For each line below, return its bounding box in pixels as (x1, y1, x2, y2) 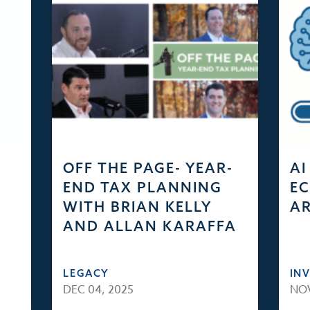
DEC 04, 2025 (63, 282, 134, 299)
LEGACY (63, 266, 110, 280)
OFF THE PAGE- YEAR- (63, 159, 234, 177)
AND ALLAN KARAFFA (63, 217, 237, 235)
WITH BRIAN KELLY (63, 198, 212, 216)
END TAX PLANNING (63, 179, 223, 197)
